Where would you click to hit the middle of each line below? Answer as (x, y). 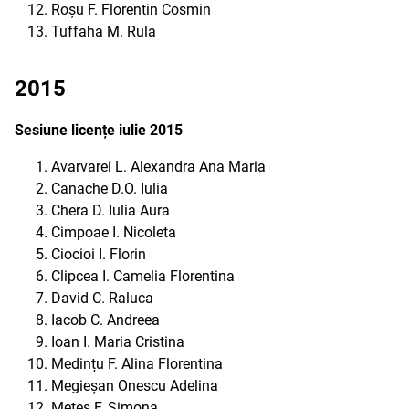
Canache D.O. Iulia (110, 189)
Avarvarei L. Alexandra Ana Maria (158, 167)
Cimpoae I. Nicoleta (114, 232)
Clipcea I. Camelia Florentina (143, 276)
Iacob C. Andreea (105, 320)
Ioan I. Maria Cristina (118, 342)
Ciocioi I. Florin (99, 254)
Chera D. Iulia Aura (110, 210)
